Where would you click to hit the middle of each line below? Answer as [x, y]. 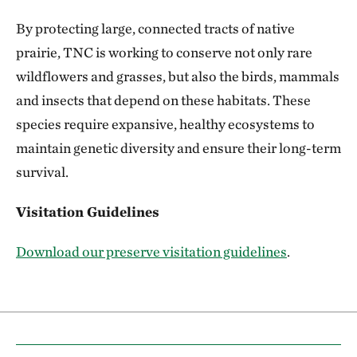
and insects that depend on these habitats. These [163, 100]
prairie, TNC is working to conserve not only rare [164, 52]
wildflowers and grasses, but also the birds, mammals [178, 76]
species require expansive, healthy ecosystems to [165, 124]
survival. [42, 172]
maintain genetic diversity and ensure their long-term [178, 148]
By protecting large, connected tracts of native [155, 28]
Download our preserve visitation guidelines [151, 251]
